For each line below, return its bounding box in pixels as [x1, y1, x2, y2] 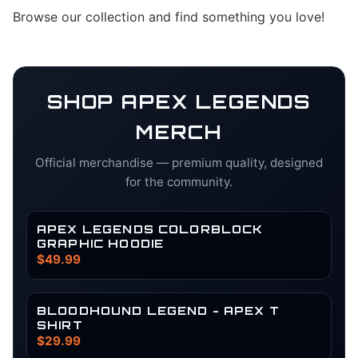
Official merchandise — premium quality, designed [35, 155, 323, 170]
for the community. [125, 174, 233, 189]
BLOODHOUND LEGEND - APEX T [37, 303, 280, 317]
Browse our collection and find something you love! [13, 9, 324, 25]
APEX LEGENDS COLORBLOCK [37, 221, 264, 236]
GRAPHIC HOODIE [37, 236, 165, 250]
